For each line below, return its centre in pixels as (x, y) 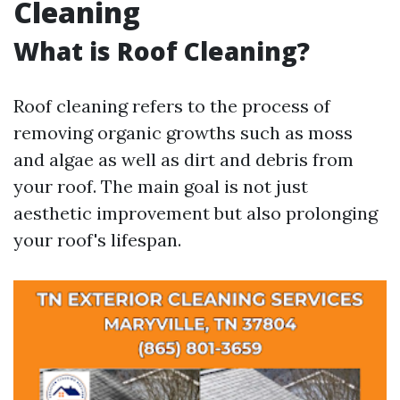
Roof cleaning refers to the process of (172, 106)
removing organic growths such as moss (183, 133)
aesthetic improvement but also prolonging (196, 213)
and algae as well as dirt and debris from (183, 159)
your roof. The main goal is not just (161, 186)
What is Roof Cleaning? (162, 51)
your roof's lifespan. (97, 240)
